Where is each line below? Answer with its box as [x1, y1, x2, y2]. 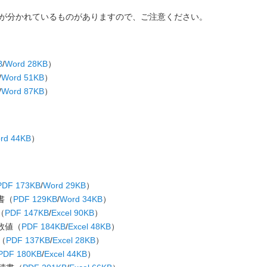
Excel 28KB [52, 235, 95, 245]
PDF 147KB [5, 208, 49, 218]
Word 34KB [60, 194, 103, 204]
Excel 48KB [68, 222, 111, 231]
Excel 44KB [44, 249, 87, 259]
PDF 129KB [13, 194, 57, 204]
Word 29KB [43, 181, 86, 190]
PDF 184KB [21, 222, 66, 231]
